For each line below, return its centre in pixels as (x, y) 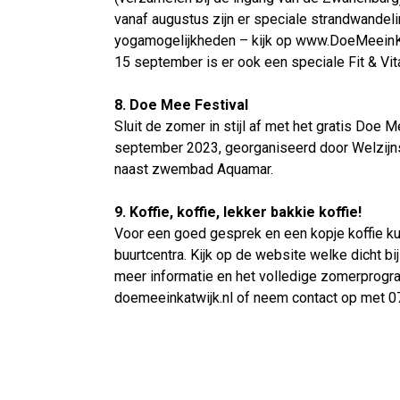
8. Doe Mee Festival (183, 105)
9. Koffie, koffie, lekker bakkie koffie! (238, 212)
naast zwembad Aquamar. (194, 169)
